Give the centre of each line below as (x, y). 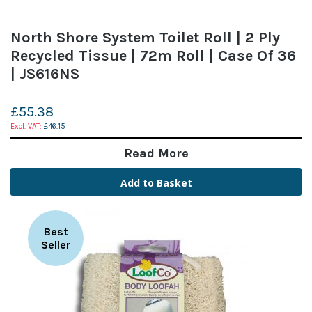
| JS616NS (45, 73)
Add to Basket (156, 182)
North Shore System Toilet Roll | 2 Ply (145, 37)
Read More (156, 153)
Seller (56, 244)
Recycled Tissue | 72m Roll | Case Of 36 (153, 55)
